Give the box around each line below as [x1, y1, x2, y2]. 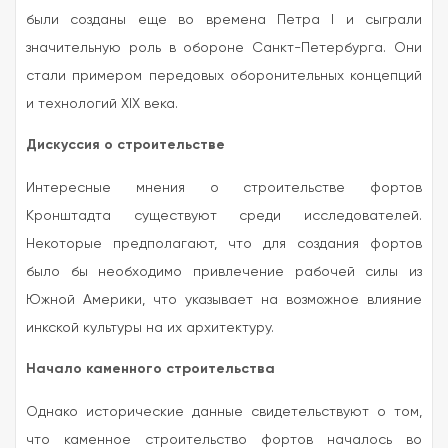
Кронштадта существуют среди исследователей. [26, 206, 422, 223]
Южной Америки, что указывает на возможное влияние [26, 290, 422, 307]
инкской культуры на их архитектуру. [26, 318, 274, 335]
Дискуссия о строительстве [26, 135, 225, 153]
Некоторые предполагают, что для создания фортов [26, 234, 422, 251]
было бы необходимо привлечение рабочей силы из [26, 262, 422, 279]
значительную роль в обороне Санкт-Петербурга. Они [26, 38, 422, 55]
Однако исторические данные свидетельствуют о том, [26, 402, 422, 419]
